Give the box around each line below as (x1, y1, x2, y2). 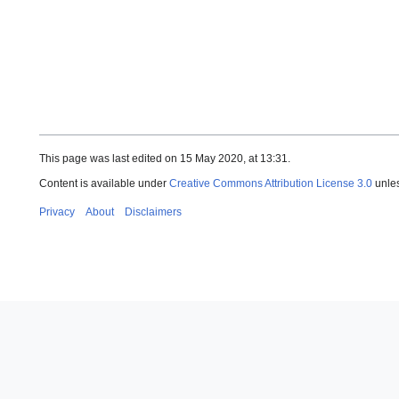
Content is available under (39, 176, 169, 190)
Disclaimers (125, 205, 182, 218)
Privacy (39, 205, 75, 218)
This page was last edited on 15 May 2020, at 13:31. (39, 151, 290, 165)
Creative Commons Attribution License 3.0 (169, 176, 372, 190)
